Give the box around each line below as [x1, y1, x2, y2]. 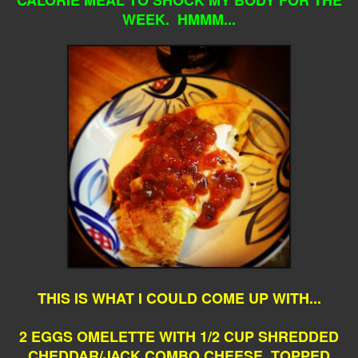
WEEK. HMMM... [122, 8, 236, 30]
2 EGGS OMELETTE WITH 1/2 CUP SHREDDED [19, 325, 339, 347]
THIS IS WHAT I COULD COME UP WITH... [37, 287, 321, 308]
